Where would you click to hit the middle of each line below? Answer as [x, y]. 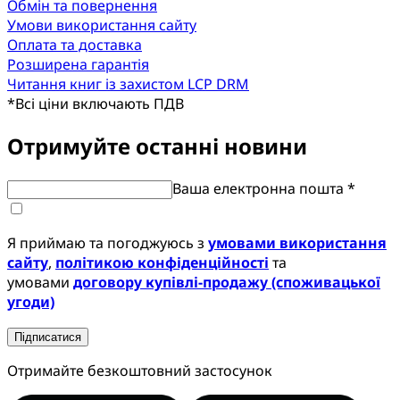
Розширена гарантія [78, 64]
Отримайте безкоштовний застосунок [140, 370]
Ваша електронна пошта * [264, 188]
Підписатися [48, 337]
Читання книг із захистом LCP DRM [128, 83]
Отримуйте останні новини [157, 146]
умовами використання [297, 242]
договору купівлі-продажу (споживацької [227, 282]
